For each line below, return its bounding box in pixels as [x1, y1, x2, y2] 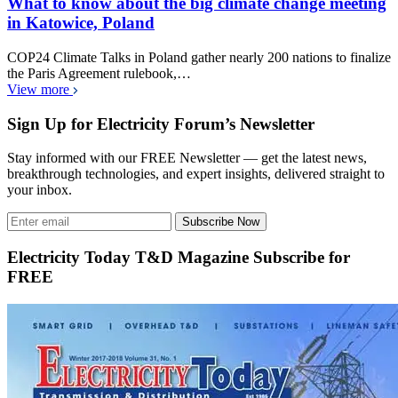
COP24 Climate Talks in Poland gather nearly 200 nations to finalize [7, 49, 391, 65]
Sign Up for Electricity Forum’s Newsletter [7, 114, 314, 133]
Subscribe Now [182, 215, 259, 229]
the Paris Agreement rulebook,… [7, 65, 191, 81]
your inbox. [7, 182, 72, 198]
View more [7, 81, 73, 97]
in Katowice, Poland [7, 13, 155, 33]
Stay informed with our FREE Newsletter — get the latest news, [7, 150, 367, 166]
